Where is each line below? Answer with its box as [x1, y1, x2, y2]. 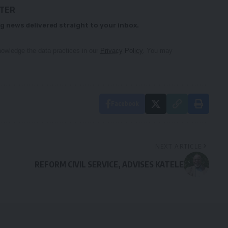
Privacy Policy [100, 47, 142, 55]
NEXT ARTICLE [155, 142, 202, 151]
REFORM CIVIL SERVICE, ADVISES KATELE [34, 159, 184, 170]
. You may [142, 47, 173, 55]
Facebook [110, 100, 139, 108]
